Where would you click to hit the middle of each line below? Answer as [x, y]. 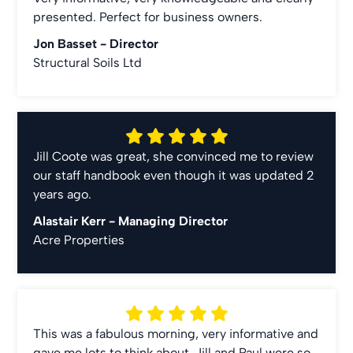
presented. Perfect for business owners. [148, 17]
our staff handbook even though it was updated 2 [174, 175]
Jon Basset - [72, 44]
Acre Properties [79, 240]
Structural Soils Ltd [88, 63]
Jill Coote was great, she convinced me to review [174, 156]
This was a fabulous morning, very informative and [176, 334]
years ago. [64, 194]
